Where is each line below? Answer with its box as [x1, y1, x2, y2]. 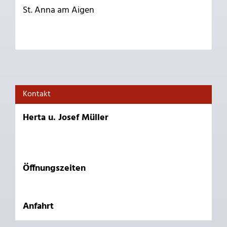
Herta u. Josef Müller [23, 110, 108, 125]
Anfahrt [23, 199, 54, 214]
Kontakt [23, 87, 51, 101]
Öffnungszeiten [23, 161, 86, 176]
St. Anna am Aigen [23, 3, 94, 18]
